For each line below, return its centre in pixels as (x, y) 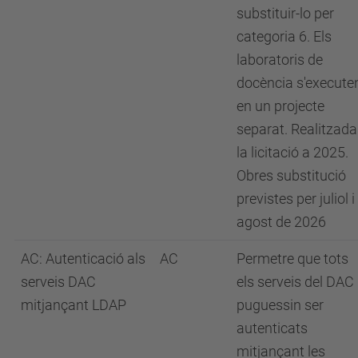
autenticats (272, 328)
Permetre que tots (292, 258)
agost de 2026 (281, 221)
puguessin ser (280, 304)
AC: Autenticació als (83, 258)
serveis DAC (58, 281)
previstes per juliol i (296, 198)
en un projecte (280, 105)
